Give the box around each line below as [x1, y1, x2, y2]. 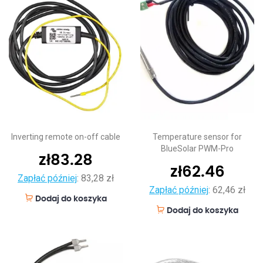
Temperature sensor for [153, 132, 242, 142]
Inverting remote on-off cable [11, 132, 120, 142]
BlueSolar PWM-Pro [161, 144, 234, 154]
